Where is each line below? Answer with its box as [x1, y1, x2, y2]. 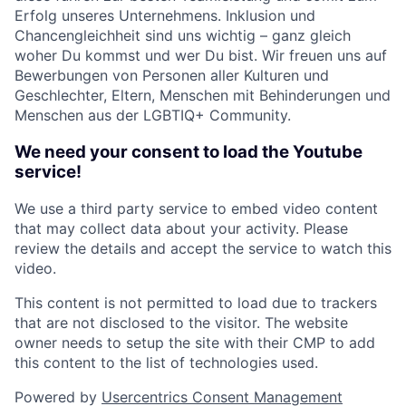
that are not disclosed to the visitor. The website [14, 314, 348, 333]
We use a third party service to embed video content [14, 199, 378, 218]
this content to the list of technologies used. [14, 353, 318, 372]
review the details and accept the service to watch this [14, 239, 391, 258]
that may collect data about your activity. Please [14, 219, 348, 238]
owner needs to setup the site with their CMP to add [14, 333, 375, 353]
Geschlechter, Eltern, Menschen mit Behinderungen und [14, 86, 391, 104]
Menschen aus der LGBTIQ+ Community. [14, 106, 291, 124]
